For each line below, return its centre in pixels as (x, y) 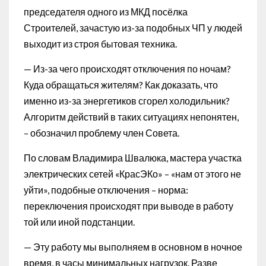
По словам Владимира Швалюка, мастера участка (133, 158)
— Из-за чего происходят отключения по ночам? (127, 69)
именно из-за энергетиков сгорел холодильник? (127, 101)
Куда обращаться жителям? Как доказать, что (121, 85)
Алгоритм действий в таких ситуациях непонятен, (131, 117)
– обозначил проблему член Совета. (102, 133)
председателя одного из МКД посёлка (106, 12)
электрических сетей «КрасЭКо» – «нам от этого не (132, 174)
